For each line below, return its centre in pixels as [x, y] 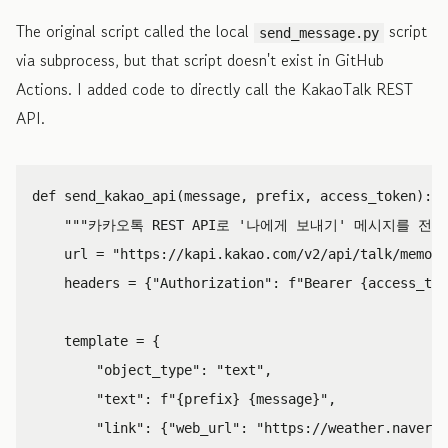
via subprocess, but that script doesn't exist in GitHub [200, 59]
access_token [368, 195]
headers [92, 282]
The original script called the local [135, 30]
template [96, 340]
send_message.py [319, 32]
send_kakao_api [120, 195]
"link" [120, 427]
